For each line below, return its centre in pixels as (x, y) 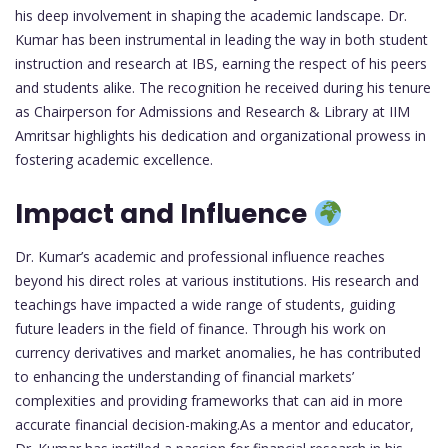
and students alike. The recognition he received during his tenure (223, 88)
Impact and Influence (164, 214)
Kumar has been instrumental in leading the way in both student (221, 40)
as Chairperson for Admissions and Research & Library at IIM (212, 112)
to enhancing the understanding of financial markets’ (184, 377)
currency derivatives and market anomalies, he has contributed (218, 353)
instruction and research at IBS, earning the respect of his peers (221, 64)
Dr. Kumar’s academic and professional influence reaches (200, 257)
